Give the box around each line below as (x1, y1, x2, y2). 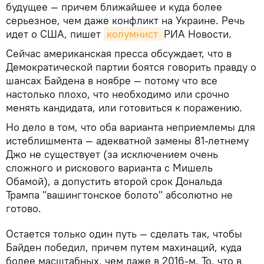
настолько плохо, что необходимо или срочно (6, 87, 229, 101)
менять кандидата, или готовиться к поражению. (6, 100, 242, 114)
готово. (6, 201, 41, 215)
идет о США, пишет (6, 27, 104, 41)
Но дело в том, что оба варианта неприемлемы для (6, 120, 255, 134)
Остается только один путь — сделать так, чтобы (6, 226, 242, 240)
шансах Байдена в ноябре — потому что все (6, 73, 217, 87)
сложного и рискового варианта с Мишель (6, 160, 213, 174)
